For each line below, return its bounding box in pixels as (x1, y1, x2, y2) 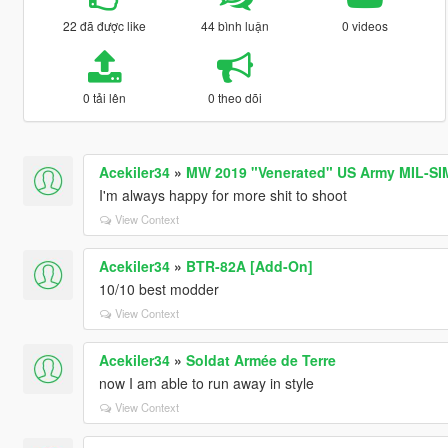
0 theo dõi (207, 88, 262, 106)
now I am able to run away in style (98, 372, 314, 393)
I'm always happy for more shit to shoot (98, 184, 347, 205)
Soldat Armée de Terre (185, 349, 336, 370)
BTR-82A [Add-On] (185, 255, 313, 276)
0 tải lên (82, 88, 126, 106)
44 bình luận (200, 16, 269, 34)
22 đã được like (62, 16, 146, 34)
